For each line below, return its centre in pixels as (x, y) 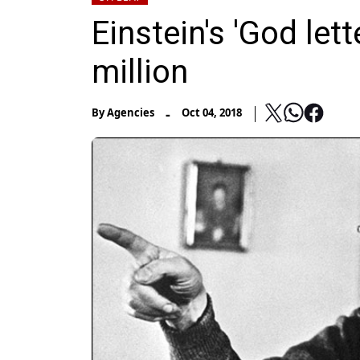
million (140, 72)
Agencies (131, 112)
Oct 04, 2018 (212, 112)
